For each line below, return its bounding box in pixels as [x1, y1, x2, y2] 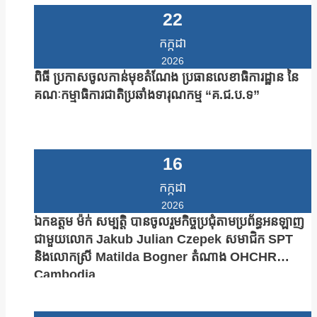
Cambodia [34, 267, 96, 282]
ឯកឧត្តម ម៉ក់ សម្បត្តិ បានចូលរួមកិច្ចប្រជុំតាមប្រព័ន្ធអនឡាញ [34, 214, 304, 229]
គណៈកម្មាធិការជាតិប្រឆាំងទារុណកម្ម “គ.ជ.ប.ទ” [34, 88, 260, 103]
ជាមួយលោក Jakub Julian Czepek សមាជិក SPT [34, 232, 293, 247]
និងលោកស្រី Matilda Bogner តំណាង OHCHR [34, 250, 277, 265]
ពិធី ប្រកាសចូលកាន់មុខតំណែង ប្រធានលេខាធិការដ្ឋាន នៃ [34, 70, 299, 85]
